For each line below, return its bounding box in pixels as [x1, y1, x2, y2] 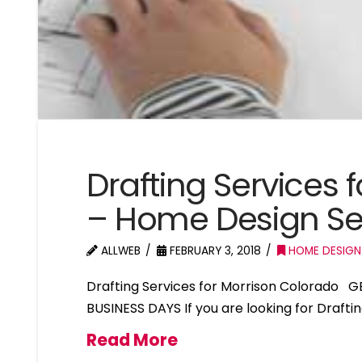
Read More [86, 327, 179, 351]
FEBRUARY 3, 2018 [166, 242, 262, 259]
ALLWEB [98, 242, 141, 259]
